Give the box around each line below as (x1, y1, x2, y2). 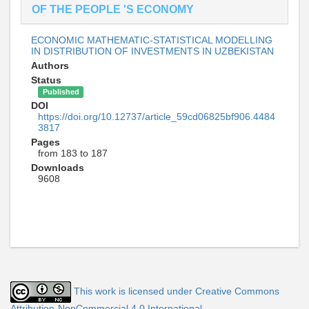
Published (42, 88, 79, 96)
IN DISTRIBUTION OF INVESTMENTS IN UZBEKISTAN (31, 46, 274, 57)
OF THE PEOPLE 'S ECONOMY (32, 3, 194, 15)
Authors (31, 60, 69, 71)
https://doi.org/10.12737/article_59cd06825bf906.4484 (38, 111, 275, 122)
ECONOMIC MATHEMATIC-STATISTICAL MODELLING (31, 34, 272, 46)
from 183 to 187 (38, 148, 108, 159)
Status (31, 74, 61, 86)
